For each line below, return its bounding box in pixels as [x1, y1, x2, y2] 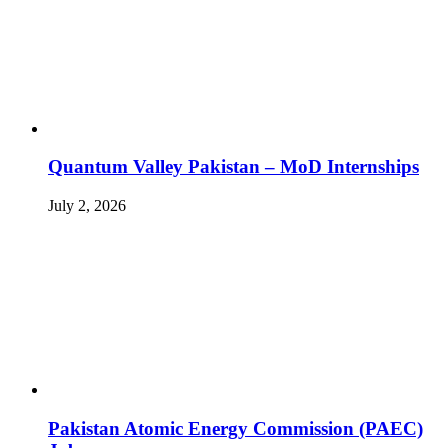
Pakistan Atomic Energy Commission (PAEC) [48, 417, 423, 439]
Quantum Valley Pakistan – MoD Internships [48, 156, 419, 178]
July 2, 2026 [48, 196, 126, 214]
